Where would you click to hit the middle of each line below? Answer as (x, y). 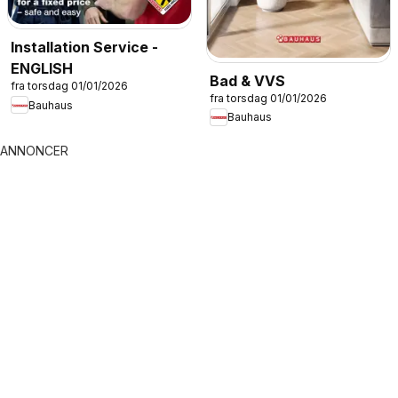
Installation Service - (84, 48)
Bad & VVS (247, 80)
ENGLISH (42, 69)
